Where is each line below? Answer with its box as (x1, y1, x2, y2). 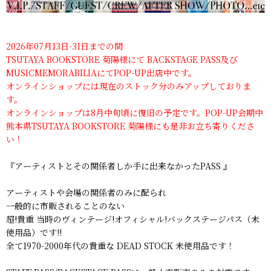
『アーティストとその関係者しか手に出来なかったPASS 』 (6, 160, 232, 172)
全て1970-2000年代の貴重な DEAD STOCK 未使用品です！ (6, 240, 235, 252)
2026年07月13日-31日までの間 (6, 40, 123, 53)
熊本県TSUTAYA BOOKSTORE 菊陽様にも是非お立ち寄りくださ (6, 120, 255, 132)
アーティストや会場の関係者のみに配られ (6, 186, 166, 199)
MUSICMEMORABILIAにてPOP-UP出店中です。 (6, 67, 197, 79)
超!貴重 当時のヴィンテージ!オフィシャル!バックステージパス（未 (6, 213, 260, 226)
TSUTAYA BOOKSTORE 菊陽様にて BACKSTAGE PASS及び (6, 53, 238, 66)
